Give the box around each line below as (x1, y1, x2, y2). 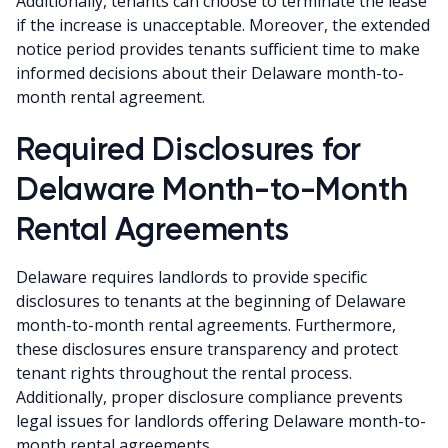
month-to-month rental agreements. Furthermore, (16, 313, 396, 336)
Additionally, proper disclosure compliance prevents (16, 385, 403, 408)
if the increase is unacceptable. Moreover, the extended (16, 13, 430, 36)
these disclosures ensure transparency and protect (16, 337, 398, 360)
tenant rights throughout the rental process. (16, 361, 352, 384)
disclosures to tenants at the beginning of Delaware (16, 289, 406, 312)
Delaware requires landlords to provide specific (16, 265, 367, 288)
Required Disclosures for (16, 129, 362, 168)
